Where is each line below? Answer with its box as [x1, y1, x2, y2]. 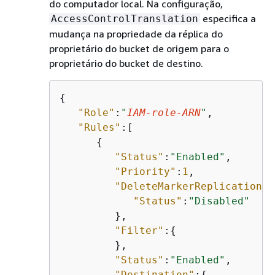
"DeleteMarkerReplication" [115, 180, 268, 192]
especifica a [200, 12, 256, 25]
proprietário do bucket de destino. [49, 56, 203, 69]
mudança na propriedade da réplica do [49, 27, 223, 40]
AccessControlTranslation [51, 12, 198, 25]
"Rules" [78, 121, 121, 133]
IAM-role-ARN [127, 106, 201, 118]
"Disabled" [188, 195, 250, 207]
